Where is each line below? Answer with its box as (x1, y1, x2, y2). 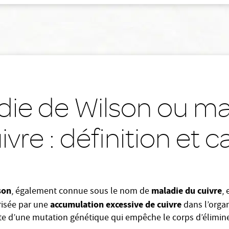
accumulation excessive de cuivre (50, 198, 181, 211)
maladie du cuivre (151, 185, 222, 197)
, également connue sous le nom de (11, 185, 151, 199)
